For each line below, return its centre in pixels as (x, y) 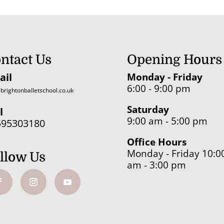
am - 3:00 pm (156, 165)
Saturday (148, 110)
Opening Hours (174, 60)
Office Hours (156, 142)
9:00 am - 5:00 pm (167, 121)
